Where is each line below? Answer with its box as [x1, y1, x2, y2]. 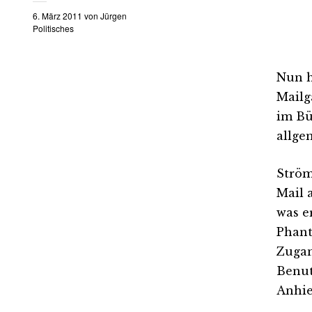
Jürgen [100, 10, 127, 22]
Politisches [33, 22, 74, 34]
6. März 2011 [33, 10, 82, 22]
